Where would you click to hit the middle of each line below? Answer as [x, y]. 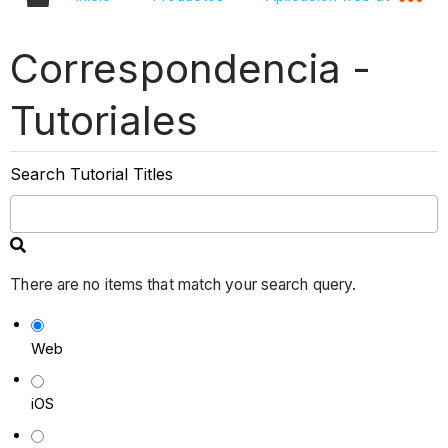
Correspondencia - [190, 68]
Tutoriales [104, 120]
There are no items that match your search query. [183, 285]
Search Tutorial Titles [92, 173]
